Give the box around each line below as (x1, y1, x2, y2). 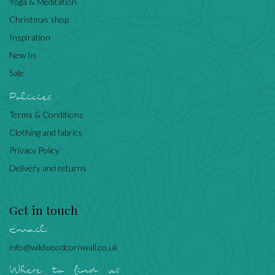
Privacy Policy (9, 145, 60, 156)
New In (9, 50, 36, 61)
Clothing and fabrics (9, 127, 82, 138)
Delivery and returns (9, 163, 87, 174)
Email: (9, 222, 50, 238)
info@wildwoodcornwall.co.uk (9, 242, 118, 253)
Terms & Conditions (9, 109, 83, 120)
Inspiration (9, 32, 50, 43)
